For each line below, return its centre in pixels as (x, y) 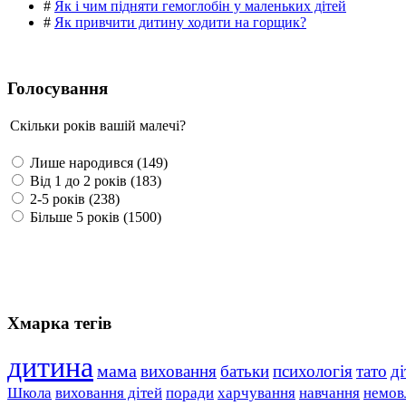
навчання (329, 392)
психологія (313, 371)
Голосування (58, 88)
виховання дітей (109, 392)
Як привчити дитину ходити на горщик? (180, 22)
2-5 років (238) (73, 199)
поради (190, 392)
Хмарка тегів (59, 324)
